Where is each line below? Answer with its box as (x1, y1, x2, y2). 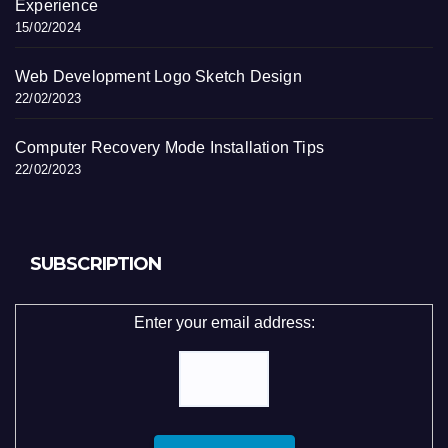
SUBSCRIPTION (30, 253, 162, 276)
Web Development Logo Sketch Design (15, 68, 302, 86)
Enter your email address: (133, 314, 315, 332)
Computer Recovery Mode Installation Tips (15, 139, 324, 157)
